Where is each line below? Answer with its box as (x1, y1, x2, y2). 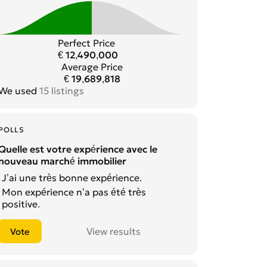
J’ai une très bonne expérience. (2, 172, 142, 184)
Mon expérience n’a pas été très (2, 186, 146, 198)
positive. (2, 198, 40, 210)
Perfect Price (58, 37, 116, 49)
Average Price (61, 61, 123, 73)
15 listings (39, 85, 84, 97)
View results (86, 225, 141, 238)
